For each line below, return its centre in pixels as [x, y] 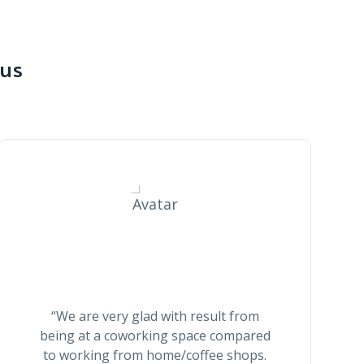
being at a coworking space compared [155, 336]
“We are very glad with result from [155, 316]
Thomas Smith [155, 267]
